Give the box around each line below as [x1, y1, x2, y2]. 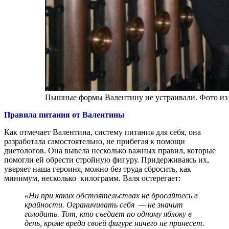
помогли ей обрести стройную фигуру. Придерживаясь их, [4, 155, 209, 164]
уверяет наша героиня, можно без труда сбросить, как [4, 164, 191, 173]
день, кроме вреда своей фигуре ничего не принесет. [25, 218, 204, 227]
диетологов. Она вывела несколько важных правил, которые [4, 146, 216, 155]
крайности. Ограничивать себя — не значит [25, 200, 183, 209]
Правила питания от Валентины [4, 110, 125, 119]
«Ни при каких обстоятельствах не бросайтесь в [25, 191, 198, 200]
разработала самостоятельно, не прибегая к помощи [4, 136, 185, 146]
